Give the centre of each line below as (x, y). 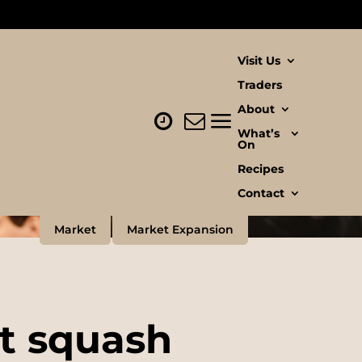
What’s (258, 133)
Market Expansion (180, 229)
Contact (261, 193)
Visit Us (259, 61)
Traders (259, 85)
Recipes (260, 169)
